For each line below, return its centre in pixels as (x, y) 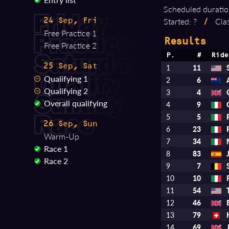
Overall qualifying (76, 103)
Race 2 (56, 161)
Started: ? (181, 21)
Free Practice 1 (70, 33)
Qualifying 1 (66, 78)
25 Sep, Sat (70, 66)
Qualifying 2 (66, 91)
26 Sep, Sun (70, 123)
